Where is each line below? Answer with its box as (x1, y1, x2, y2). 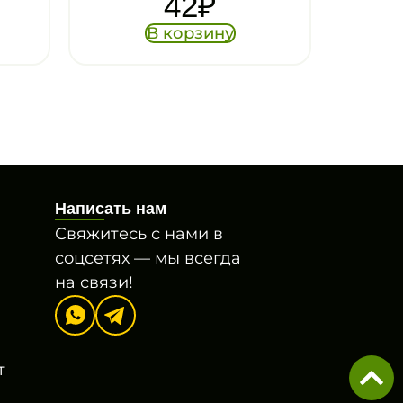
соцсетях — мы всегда (55, 247, 241, 268)
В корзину (146, 22, 234, 43)
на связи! (55, 272, 133, 292)
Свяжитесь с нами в (55, 223, 223, 244)
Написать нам (55, 199, 166, 218)
